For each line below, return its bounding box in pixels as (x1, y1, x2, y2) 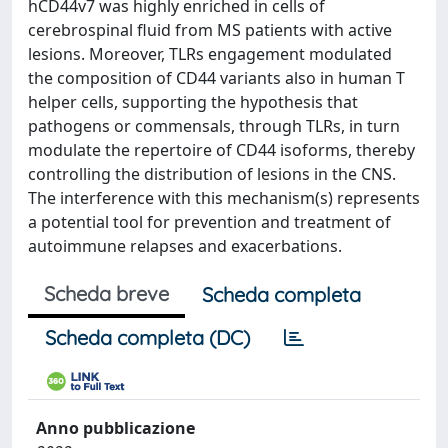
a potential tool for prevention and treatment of (28, 210, 391, 233)
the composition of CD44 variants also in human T (28, 66, 405, 89)
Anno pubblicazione (36, 416, 195, 439)
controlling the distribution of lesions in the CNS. (28, 162, 396, 185)
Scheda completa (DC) (45, 324, 250, 350)
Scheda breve (44, 280, 169, 306)
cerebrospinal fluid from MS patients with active (28, 18, 392, 41)
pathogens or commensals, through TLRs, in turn (28, 114, 400, 137)
